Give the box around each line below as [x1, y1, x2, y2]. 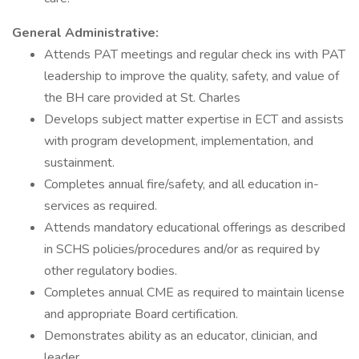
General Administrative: [12, 24, 159, 42]
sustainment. [44, 154, 115, 171]
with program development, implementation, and [44, 132, 313, 150]
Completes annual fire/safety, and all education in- [44, 175, 319, 193]
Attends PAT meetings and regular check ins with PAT [44, 46, 345, 63]
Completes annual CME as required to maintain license [44, 284, 345, 301]
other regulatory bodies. [44, 262, 177, 280]
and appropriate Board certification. [44, 305, 238, 323]
